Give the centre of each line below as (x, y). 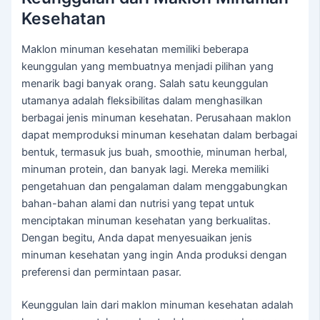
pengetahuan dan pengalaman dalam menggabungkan (155, 187)
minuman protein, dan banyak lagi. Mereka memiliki (145, 170)
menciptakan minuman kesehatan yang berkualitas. (146, 221)
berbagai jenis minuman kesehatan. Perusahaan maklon (157, 118)
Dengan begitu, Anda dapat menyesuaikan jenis (137, 238)
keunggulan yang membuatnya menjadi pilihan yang (148, 67)
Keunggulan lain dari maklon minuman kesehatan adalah (158, 305)
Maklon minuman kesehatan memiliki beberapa (135, 50)
